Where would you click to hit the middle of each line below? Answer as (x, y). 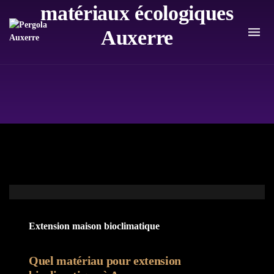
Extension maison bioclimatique (94, 226)
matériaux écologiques (137, 13)
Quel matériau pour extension (105, 261)
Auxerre (137, 38)
